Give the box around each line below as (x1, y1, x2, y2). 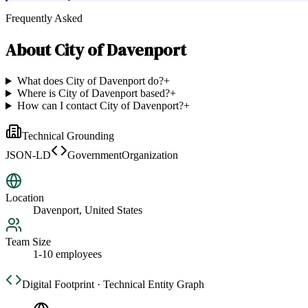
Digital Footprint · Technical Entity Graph (22, 278, 204, 291)
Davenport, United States (33, 204, 142, 217)
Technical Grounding (22, 130, 114, 142)
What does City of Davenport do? (16, 75, 164, 87)
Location (5, 192, 44, 204)
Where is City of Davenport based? (16, 87, 170, 100)
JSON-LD (5, 149, 51, 162)
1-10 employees (33, 248, 102, 261)
